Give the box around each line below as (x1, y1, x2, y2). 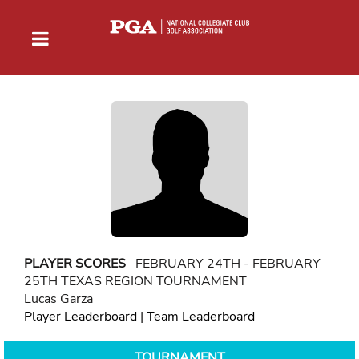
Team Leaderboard (147, 307, 255, 325)
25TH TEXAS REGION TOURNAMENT (24, 272, 247, 290)
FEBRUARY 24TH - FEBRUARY (126, 254, 321, 272)
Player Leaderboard (24, 307, 137, 325)
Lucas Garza (24, 289, 93, 308)
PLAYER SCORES (24, 254, 126, 272)
